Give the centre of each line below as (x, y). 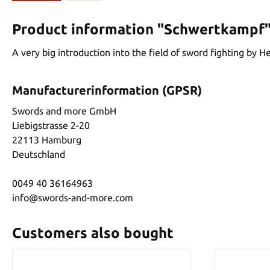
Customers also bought (93, 233)
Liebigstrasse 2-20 (51, 125)
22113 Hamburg (47, 140)
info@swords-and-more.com (73, 197)
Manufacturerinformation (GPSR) (107, 90)
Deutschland (39, 154)
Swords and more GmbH (64, 111)
